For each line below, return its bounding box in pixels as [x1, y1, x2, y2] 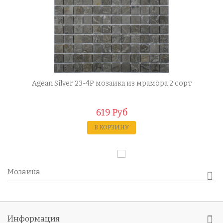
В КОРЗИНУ [94, 124, 129, 131]
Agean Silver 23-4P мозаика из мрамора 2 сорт [31, 79, 192, 88]
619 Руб [96, 107, 127, 118]
